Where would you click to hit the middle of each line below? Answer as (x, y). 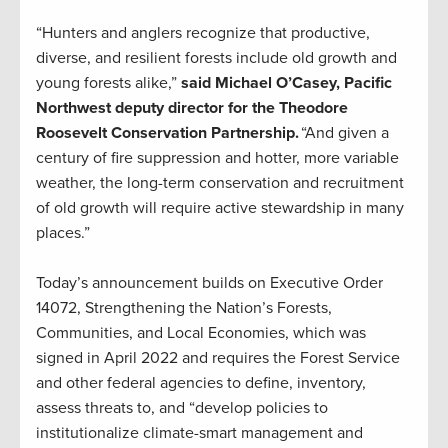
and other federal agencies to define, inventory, (201, 383)
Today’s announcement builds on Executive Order (209, 283)
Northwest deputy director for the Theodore (192, 108)
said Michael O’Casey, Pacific (286, 83)
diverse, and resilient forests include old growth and (216, 58)
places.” (63, 233)
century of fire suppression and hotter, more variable (217, 158)
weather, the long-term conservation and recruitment (220, 183)
